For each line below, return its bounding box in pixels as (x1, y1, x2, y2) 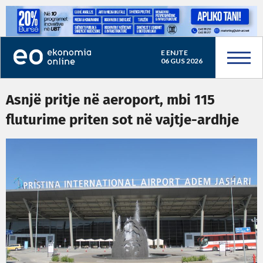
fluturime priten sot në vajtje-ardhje (6, 113, 239, 127)
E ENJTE (160, 48, 188, 57)
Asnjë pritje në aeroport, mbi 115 (6, 93, 215, 107)
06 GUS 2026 (160, 56, 203, 65)
